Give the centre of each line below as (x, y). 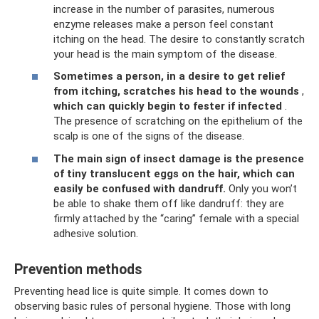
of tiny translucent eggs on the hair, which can (174, 173)
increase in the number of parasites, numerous (164, 9)
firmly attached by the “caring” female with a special (176, 218)
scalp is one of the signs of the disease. (149, 136)
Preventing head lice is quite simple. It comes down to (141, 291)
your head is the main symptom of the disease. (165, 54)
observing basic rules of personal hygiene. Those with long (152, 306)
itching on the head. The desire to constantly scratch (179, 39)
